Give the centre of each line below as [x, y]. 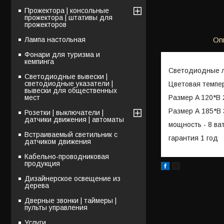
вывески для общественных [71, 90]
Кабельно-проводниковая [67, 156]
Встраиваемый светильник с [71, 134]
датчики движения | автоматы [74, 119]
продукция [42, 163]
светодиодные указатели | [69, 83]
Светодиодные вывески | [66, 76]
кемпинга [39, 61]
